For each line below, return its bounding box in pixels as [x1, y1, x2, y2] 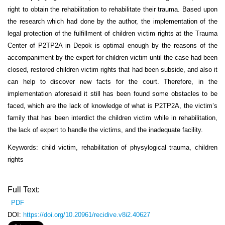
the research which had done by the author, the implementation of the [8, 17, 217, 25]
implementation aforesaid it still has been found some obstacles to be [8, 89, 217, 97]
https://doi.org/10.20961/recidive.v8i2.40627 [23, 211, 150, 219]
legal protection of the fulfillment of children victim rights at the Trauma [8, 29, 217, 37]
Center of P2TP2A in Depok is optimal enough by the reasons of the [8, 41, 217, 49]
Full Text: [8, 185, 40, 194]
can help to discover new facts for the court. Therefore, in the [8, 77, 217, 85]
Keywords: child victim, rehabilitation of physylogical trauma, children [8, 143, 217, 151]
